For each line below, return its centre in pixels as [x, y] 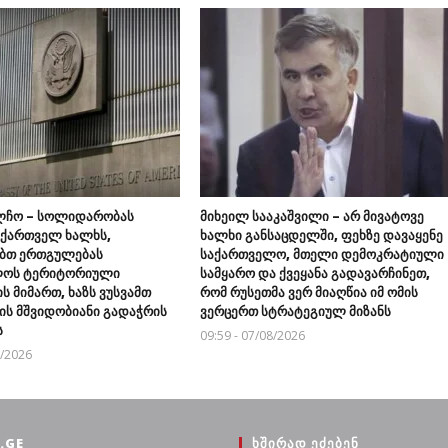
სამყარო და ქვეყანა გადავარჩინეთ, [314, 272]
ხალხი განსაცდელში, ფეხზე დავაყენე [321, 234]
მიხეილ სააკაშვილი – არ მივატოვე [311, 215]
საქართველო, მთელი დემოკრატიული [321, 253]
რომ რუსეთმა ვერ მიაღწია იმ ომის [308, 291]
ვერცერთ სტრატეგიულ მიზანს [295, 310]
